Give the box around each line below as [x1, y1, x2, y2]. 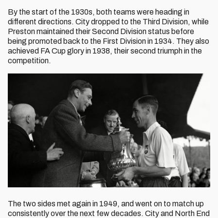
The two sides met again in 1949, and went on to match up [8, 200, 204, 208]
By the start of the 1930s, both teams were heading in [8, 8, 189, 16]
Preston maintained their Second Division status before [8, 27, 194, 36]
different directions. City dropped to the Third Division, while [8, 18, 209, 26]
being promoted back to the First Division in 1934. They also [8, 37, 209, 45]
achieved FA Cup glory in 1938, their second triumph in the [8, 47, 202, 55]
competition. [8, 56, 51, 65]
